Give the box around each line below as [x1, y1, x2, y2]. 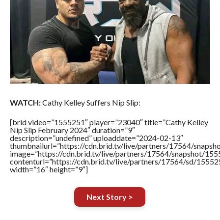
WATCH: [9, 97, 41, 107]
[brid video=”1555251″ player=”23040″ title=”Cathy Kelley [9, 117, 208, 127]
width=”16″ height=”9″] [9, 164, 88, 174]
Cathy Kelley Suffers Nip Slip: [40, 97, 140, 107]
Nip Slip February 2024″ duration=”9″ [9, 125, 135, 135]
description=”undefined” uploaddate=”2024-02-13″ [9, 133, 183, 142]
